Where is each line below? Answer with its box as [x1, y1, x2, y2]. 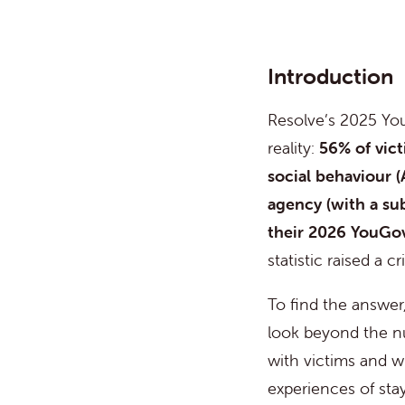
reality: [268, 137, 320, 158]
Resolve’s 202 [268, 109, 369, 130]
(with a [322, 193, 383, 214]
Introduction [268, 63, 394, 89]
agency [268, 193, 323, 214]
